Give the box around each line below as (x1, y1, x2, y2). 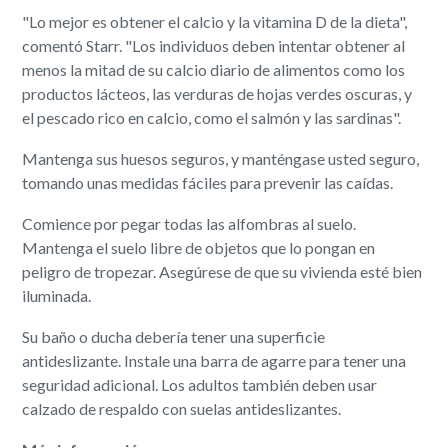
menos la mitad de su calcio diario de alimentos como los (22, 59, 406, 79)
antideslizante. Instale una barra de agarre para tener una (22, 350, 407, 370)
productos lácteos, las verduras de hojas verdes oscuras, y (22, 83, 413, 103)
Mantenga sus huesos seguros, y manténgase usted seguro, (22, 148, 420, 168)
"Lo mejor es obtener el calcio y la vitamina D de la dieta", (22, 11, 408, 31)
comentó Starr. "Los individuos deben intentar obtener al (22, 35, 406, 55)
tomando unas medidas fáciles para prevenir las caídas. (22, 172, 394, 192)
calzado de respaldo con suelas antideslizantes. (22, 398, 342, 418)
